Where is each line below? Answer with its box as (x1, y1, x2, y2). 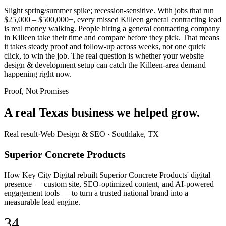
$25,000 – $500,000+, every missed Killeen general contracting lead (4, 15, 221, 24)
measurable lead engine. (4, 197, 80, 206)
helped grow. (134, 105, 200, 119)
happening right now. (4, 70, 72, 79)
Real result (4, 129, 38, 138)
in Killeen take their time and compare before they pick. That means (4, 33, 219, 42)
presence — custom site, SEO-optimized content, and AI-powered (4, 179, 214, 188)
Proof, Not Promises (4, 87, 69, 96)
